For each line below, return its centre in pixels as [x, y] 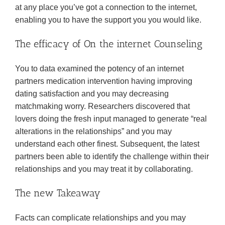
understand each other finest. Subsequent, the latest [107, 144]
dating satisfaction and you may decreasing [92, 94]
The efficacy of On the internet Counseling [109, 44]
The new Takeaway [58, 193]
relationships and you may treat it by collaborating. [104, 169]
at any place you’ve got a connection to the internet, [106, 7]
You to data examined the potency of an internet [99, 69]
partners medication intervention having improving [104, 81]
